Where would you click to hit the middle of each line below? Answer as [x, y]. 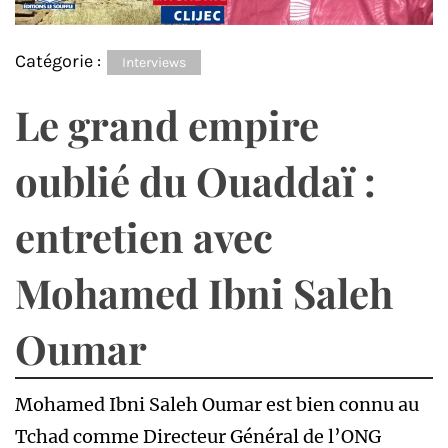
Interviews [154, 63]
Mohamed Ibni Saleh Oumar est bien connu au [217, 405]
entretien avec [144, 237]
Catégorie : [60, 61]
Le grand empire [167, 125]
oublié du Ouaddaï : [195, 181]
